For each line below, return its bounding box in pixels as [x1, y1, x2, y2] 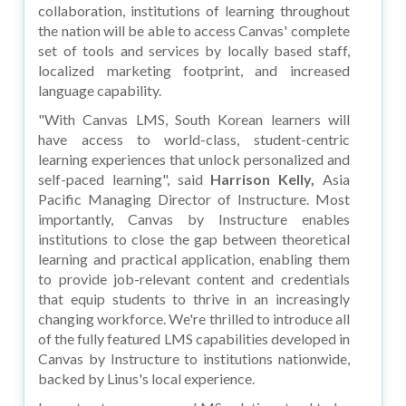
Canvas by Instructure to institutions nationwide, [38, 349, 350, 367]
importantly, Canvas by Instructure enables [38, 209, 350, 227]
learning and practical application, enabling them [38, 249, 350, 267]
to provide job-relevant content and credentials [38, 269, 350, 287]
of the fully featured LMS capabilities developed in [38, 329, 350, 347]
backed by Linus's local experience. [38, 369, 256, 387]
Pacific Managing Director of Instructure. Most [38, 189, 350, 208]
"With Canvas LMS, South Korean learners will [38, 110, 350, 128]
